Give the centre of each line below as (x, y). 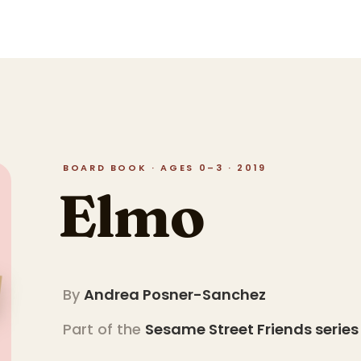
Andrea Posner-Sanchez (175, 295)
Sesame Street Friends (228, 330)
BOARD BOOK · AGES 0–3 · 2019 (165, 168)
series (335, 330)
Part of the (104, 330)
